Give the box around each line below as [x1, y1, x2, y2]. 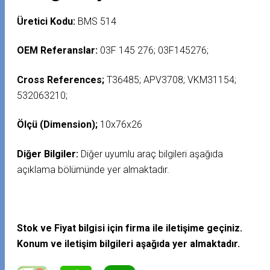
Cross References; [17, 74, 105, 86]
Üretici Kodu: [17, 15, 76, 27]
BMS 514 [75, 15, 117, 27]
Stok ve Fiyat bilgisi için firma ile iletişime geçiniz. [17, 222, 243, 234]
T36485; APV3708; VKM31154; [104, 74, 237, 86]
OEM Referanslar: [17, 45, 98, 57]
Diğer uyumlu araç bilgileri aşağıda [81, 148, 224, 160]
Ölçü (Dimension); [17, 119, 98, 131]
